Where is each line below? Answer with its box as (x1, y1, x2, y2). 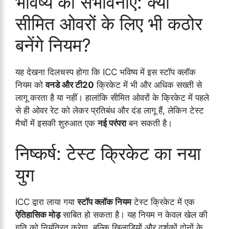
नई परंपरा (98, 118, 126, 128)
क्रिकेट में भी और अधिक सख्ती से (94, 79, 202, 90)
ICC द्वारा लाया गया (15, 197, 77, 208)
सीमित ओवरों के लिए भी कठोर (15, 12, 202, 34)
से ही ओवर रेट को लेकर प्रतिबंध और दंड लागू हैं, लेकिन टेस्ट (15, 105, 204, 116)
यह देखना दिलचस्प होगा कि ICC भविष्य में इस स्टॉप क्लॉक (15, 66, 196, 77)
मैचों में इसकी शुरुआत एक (15, 118, 98, 128)
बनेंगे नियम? (15, 34, 91, 56)
